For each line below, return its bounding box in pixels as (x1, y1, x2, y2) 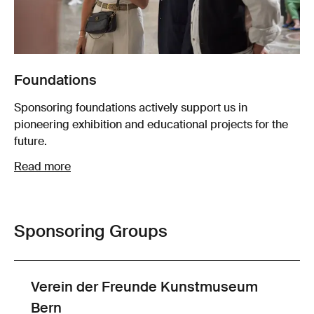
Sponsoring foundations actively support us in (14, 102, 247, 114)
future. (14, 136, 47, 148)
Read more (14, 161, 71, 173)
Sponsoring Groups (14, 223, 168, 240)
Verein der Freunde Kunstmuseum (31, 280, 258, 295)
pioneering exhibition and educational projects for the (14, 119, 288, 131)
